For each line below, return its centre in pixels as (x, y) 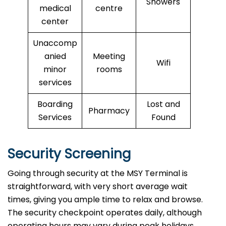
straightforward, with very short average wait (98, 187)
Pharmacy (109, 111)
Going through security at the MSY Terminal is (98, 174)
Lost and (163, 104)
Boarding (55, 104)
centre (109, 9)
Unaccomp (55, 43)
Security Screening (69, 154)
